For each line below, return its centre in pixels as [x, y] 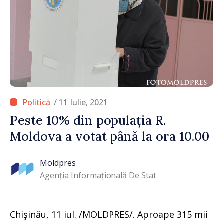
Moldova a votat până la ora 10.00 [110, 136]
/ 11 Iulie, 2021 [81, 102]
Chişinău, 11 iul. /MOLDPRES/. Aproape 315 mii [109, 214]
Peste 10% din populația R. [88, 120]
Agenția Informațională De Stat [98, 175]
